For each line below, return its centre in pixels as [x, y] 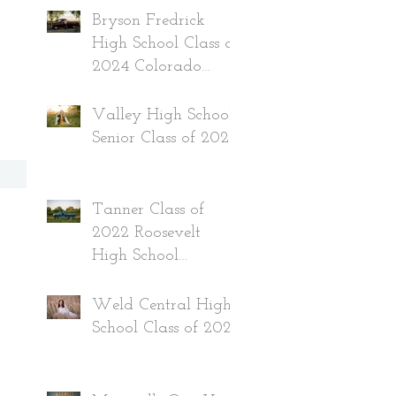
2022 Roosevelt [146, 233]
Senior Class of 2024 [165, 138]
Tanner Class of [148, 210]
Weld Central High [162, 305]
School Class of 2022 [166, 328]
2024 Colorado [147, 67]
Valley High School [163, 115]
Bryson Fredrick [148, 21]
